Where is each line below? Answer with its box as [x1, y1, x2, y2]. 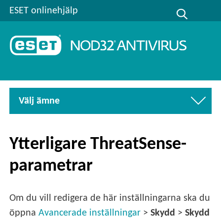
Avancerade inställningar [38, 208, 141, 219]
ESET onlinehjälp [9, 5, 78, 16]
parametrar [9, 157, 93, 175]
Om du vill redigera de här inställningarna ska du [9, 193, 211, 204]
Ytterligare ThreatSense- [9, 135, 187, 153]
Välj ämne [19, 96, 60, 106]
